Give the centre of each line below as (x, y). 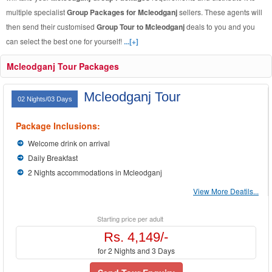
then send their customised (51, 26)
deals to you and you (221, 26)
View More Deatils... (226, 191)
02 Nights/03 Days (46, 99)
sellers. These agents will (221, 12)
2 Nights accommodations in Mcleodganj (95, 172)
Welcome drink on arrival (69, 143)
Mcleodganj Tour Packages (63, 66)
